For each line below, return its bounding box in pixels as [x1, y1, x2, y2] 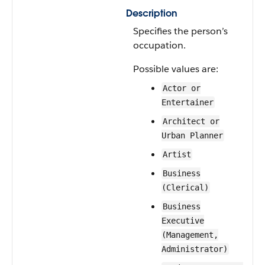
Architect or [163, 117, 219, 126]
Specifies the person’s [133, 25, 228, 37]
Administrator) [161, 244, 228, 254]
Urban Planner [161, 131, 223, 140]
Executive [161, 216, 204, 225]
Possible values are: [133, 63, 218, 75]
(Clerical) [161, 183, 209, 192]
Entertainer [161, 98, 214, 107]
